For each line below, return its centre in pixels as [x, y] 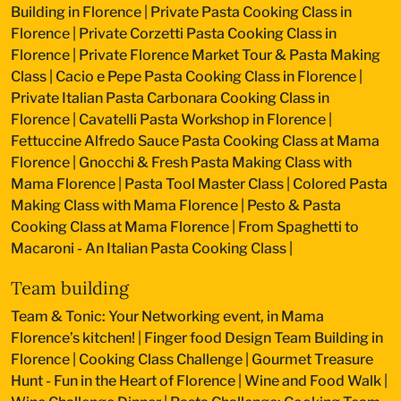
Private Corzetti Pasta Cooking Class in [208, 33]
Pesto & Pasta [294, 205]
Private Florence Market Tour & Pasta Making [230, 55]
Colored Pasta [340, 183]
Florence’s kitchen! [73, 337]
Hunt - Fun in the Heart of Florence [123, 380]
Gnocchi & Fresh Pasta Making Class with [215, 162]
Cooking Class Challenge [161, 359]
